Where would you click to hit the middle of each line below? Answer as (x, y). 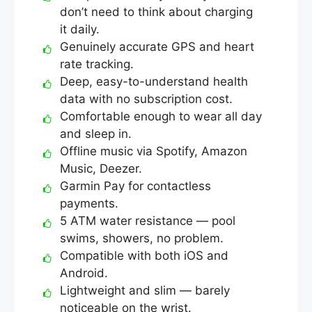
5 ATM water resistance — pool (148, 220)
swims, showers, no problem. (142, 238)
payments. (89, 203)
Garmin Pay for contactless (135, 186)
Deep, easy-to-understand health (154, 81)
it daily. (80, 29)
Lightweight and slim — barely (145, 290)
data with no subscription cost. (146, 99)
